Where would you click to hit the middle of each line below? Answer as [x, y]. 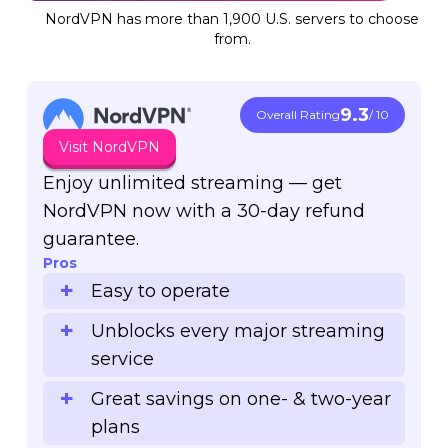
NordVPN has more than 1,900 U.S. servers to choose [232, 18]
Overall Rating [298, 114]
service [122, 358]
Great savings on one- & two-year [240, 398]
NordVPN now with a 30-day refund [203, 210]
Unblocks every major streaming [237, 330]
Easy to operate [160, 290]
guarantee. [90, 238]
